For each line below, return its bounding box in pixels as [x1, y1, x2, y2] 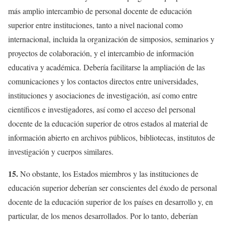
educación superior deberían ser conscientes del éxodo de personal [8, 182, 217, 193]
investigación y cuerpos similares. [8, 146, 114, 157]
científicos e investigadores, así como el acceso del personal [8, 103, 195, 115]
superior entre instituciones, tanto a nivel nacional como [8, 19, 183, 30]
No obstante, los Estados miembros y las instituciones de [20, 168, 198, 179]
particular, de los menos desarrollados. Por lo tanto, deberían [8, 210, 198, 221]
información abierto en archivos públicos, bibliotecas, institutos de [8, 132, 215, 143]
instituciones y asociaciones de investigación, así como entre [8, 89, 197, 100]
